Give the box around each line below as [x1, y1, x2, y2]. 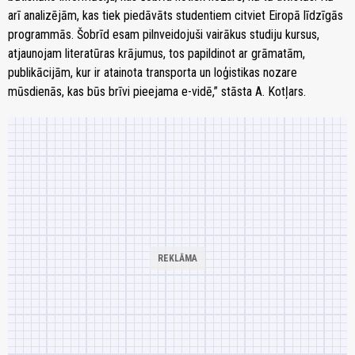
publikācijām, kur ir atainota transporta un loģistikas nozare [8, 65, 297, 81]
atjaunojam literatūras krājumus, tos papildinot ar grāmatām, [8, 46, 305, 62]
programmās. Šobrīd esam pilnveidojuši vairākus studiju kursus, [8, 27, 319, 43]
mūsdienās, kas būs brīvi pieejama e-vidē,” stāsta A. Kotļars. [8, 84, 306, 100]
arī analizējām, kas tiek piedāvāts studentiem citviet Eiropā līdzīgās [8, 8, 343, 24]
